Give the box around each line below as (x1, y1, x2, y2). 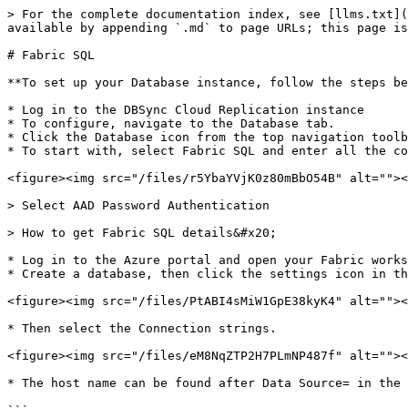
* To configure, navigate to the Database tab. (7, 117, 335, 130)
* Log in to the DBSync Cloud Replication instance (7, 103, 364, 117)
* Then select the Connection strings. (7, 321, 277, 335)
